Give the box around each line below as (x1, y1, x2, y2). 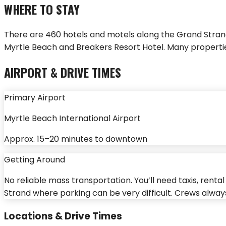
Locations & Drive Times (4, 209, 122, 223)
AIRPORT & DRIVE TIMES (4, 63, 121, 82)
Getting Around (4, 154, 65, 166)
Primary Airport (4, 92, 66, 104)
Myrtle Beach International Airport (4, 112, 141, 125)
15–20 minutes (37, 133, 93, 145)
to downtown (93, 133, 147, 145)
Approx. (4, 133, 37, 145)
